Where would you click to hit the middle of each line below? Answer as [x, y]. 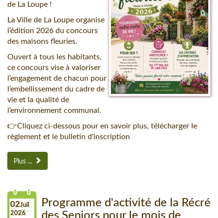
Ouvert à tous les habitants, [54, 57]
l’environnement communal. [54, 110]
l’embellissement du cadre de [56, 89]
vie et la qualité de [38, 100]
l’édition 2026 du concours [53, 31]
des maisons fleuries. [42, 41]
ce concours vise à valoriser [54, 68]
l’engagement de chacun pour [57, 78]
